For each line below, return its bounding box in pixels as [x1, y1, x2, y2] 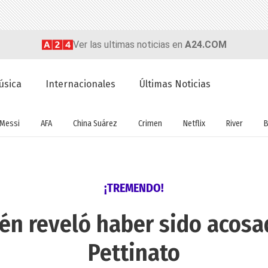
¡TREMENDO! [104, 181, 164, 196]
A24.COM [184, 38, 227, 50]
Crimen [138, 118, 162, 129]
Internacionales [45, 78, 116, 90]
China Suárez [72, 118, 117, 129]
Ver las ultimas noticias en [72, 38, 185, 50]
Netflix [182, 118, 205, 129]
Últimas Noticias [139, 78, 211, 90]
